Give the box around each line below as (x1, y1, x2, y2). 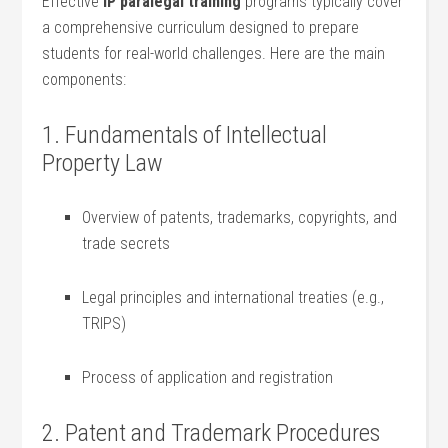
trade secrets (82, 234, 171, 253)
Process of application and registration (82, 368, 334, 387)
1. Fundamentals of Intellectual (42, 121, 328, 149)
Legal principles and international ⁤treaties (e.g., (82, 288, 385, 307)
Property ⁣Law (42, 149, 164, 177)
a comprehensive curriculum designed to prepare (42, 18, 360, 37)
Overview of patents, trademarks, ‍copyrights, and (82, 208, 398, 227)
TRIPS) (82, 314, 127, 333)
